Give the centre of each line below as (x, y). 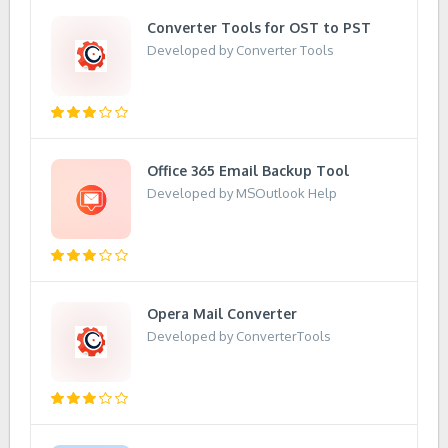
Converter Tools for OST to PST (259, 27)
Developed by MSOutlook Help (242, 193)
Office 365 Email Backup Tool (248, 170)
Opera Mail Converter (222, 313)
